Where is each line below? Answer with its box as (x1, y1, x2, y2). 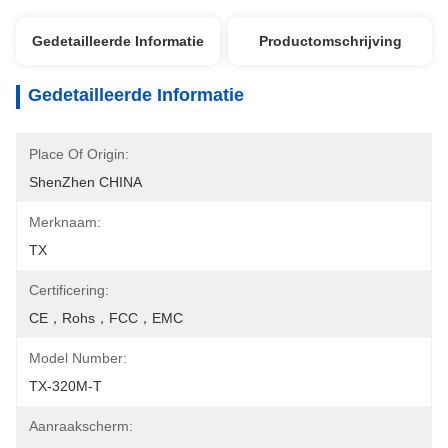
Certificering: (29, 282, 109, 298)
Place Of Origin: (29, 146, 129, 162)
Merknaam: (29, 214, 101, 230)
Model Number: (29, 350, 127, 366)
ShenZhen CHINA (29, 174, 142, 190)
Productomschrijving (258, 33, 402, 49)
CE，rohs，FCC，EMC (29, 310, 183, 326)
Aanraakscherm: (29, 418, 133, 434)
